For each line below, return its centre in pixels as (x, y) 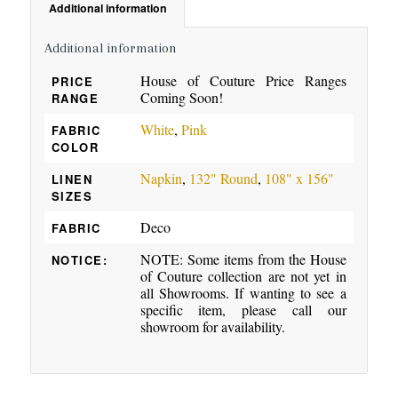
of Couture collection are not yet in (243, 276)
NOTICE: (80, 260)
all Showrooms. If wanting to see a (243, 293)
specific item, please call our (243, 310)
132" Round (223, 179)
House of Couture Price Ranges (243, 81)
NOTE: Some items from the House (243, 259)
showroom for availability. (212, 327)
